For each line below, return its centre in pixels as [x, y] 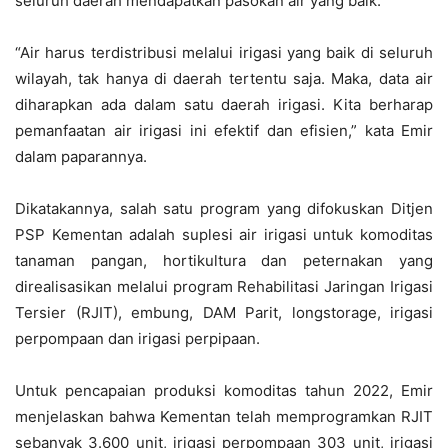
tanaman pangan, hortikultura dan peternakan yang [224, 261]
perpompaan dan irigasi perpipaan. [137, 339]
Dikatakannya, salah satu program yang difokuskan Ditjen [224, 209]
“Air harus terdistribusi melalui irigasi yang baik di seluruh [224, 53]
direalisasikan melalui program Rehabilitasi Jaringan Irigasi [224, 287]
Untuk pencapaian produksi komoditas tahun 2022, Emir [224, 391]
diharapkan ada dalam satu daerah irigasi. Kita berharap [224, 105]
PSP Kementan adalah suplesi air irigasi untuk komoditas [224, 235]
